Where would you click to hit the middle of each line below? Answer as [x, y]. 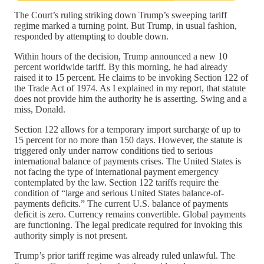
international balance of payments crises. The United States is [128, 161]
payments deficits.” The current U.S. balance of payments [121, 203]
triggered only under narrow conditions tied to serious [113, 150]
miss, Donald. [40, 109]
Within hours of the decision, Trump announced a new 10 [121, 56]
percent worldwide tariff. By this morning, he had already [121, 67]
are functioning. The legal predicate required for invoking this [128, 225]
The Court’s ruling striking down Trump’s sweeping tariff [121, 15]
